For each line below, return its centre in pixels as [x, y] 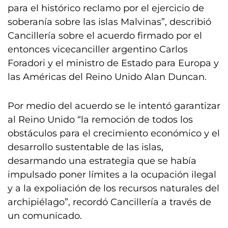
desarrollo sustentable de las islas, [85, 147]
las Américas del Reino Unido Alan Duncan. [107, 77]
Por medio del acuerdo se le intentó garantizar [114, 106]
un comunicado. [45, 216]
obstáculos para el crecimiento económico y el [114, 133]
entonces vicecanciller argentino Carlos [98, 49]
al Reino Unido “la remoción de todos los [100, 120]
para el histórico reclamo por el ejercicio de [106, 8]
